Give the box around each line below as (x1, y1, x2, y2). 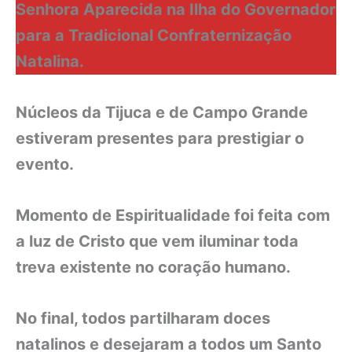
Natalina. (16, 51, 84, 71)
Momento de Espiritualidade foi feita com (16, 205, 330, 225)
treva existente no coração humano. (16, 257, 291, 277)
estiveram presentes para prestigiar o (16, 128, 304, 148)
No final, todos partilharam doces (16, 308, 270, 328)
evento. (16, 154, 74, 174)
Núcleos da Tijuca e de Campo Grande (16, 102, 308, 122)
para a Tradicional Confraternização (16, 25, 291, 45)
